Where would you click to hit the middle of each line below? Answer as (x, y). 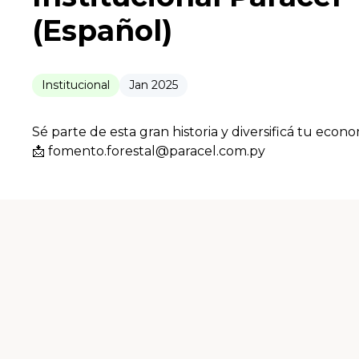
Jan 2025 (153, 85)
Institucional (76, 85)
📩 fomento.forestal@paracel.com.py (149, 151)
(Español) (102, 31)
